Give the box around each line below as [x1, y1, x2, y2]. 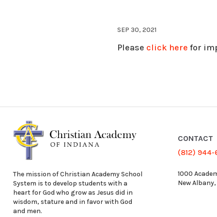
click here [146, 42, 188, 53]
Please [117, 42, 146, 53]
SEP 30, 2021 [117, 26, 156, 34]
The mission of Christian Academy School [13, 170, 142, 178]
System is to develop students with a [13, 179, 127, 187]
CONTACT [178, 134, 214, 143]
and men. [13, 206, 42, 215]
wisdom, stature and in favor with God [13, 197, 132, 206]
